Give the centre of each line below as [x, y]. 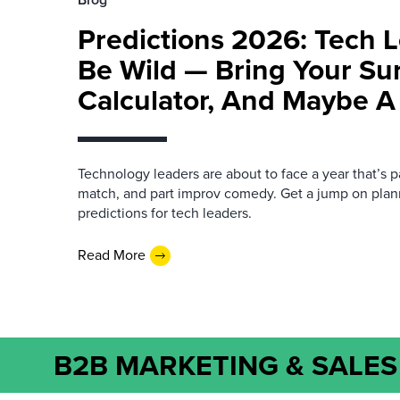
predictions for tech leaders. [165, 212]
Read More [112, 255]
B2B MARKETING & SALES [225, 365]
